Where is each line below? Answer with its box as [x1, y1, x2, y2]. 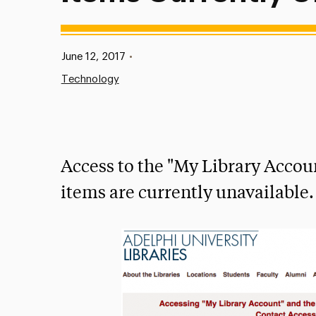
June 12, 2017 [61, 51, 126, 62]
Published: [47, 51, 97, 61]
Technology [61, 74, 119, 85]
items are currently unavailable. [61, 186, 315, 202]
